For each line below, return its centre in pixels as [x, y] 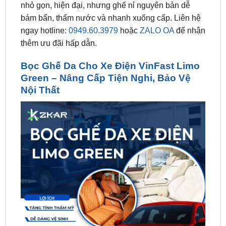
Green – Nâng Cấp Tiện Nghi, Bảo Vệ [105, 52]
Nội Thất [40, 64]
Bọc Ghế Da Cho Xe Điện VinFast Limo [110, 40]
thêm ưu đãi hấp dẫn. [59, 17]
